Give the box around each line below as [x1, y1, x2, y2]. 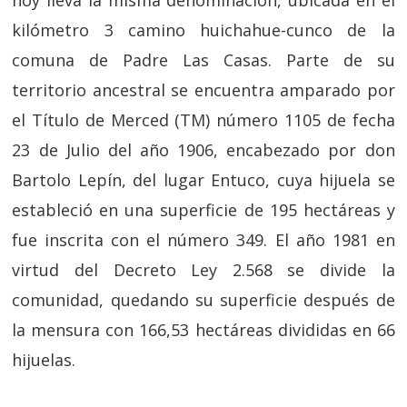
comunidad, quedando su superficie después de [12, 289, 395, 312]
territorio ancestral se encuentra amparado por [12, 79, 395, 102]
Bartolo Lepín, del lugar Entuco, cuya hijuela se [12, 169, 395, 192]
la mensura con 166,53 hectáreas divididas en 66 [12, 319, 395, 342]
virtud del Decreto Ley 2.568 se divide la [12, 259, 395, 282]
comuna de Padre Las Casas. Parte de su [12, 49, 395, 72]
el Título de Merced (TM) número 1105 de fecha [12, 109, 395, 132]
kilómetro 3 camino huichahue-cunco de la [12, 19, 395, 42]
